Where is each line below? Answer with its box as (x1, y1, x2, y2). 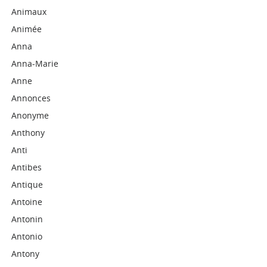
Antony (11, 248, 40, 259)
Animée (11, 23, 42, 35)
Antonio (11, 231, 43, 242)
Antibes (11, 162, 42, 173)
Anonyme (11, 110, 49, 121)
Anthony (11, 127, 45, 138)
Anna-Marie (11, 58, 59, 69)
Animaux (11, 6, 47, 17)
